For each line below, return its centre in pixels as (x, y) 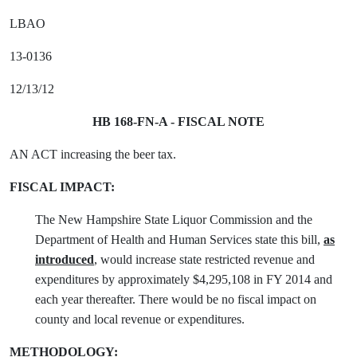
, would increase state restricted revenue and (204, 259)
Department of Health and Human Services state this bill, (179, 239)
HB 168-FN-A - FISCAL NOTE (178, 122)
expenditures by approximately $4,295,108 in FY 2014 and (184, 279)
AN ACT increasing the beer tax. (93, 154)
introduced (65, 259)
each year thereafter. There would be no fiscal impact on (176, 299)
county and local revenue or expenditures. (140, 319)
